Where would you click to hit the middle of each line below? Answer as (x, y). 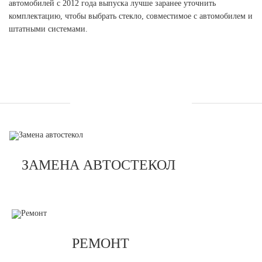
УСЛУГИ (131, 103)
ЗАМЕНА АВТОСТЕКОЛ (98, 165)
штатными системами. (48, 29)
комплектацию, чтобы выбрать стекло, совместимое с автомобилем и (131, 16)
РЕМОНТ (101, 243)
